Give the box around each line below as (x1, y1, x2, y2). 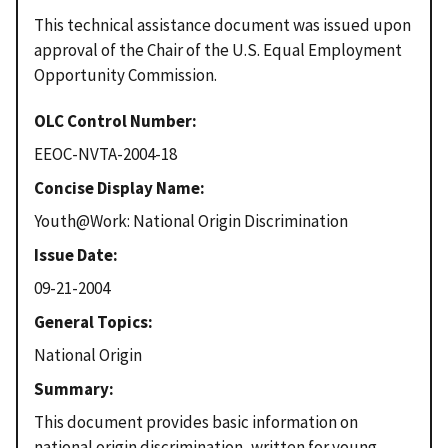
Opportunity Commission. (34, 63, 217, 86)
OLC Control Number (34, 109, 192, 132)
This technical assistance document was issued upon (34, 13, 411, 36)
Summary (34, 377, 109, 400)
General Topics (34, 310, 148, 333)
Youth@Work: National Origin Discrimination (34, 210, 348, 233)
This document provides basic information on (34, 411, 358, 434)
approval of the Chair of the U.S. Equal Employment (34, 38, 402, 61)
